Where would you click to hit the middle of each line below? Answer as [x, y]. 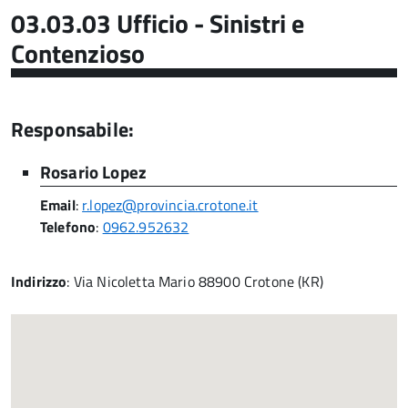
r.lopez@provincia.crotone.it [170, 205]
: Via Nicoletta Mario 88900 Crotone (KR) [195, 282]
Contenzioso [78, 54]
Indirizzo [39, 282]
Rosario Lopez [94, 173]
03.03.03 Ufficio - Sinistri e [158, 24]
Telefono [68, 227]
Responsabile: [73, 130]
